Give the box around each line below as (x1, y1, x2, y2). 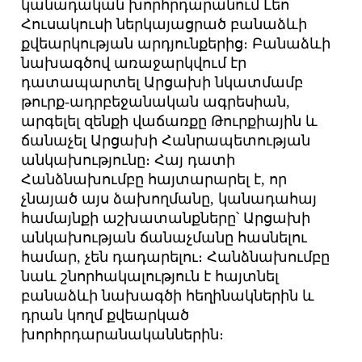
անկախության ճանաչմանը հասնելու (21, 229, 308, 246)
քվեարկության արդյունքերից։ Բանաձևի (21, 36, 331, 53)
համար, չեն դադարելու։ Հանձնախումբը (21, 249, 330, 266)
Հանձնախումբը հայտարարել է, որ (21, 171, 288, 188)
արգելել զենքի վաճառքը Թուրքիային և (21, 113, 318, 130)
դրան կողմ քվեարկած (21, 307, 190, 324)
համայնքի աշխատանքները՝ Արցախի (21, 210, 311, 227)
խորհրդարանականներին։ (21, 326, 225, 343)
